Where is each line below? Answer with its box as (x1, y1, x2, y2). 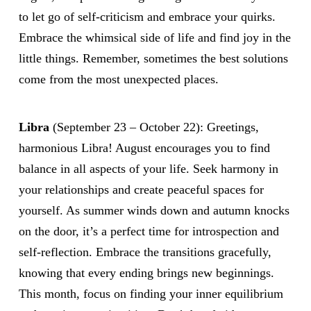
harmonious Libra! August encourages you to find (18, 140, 270, 155)
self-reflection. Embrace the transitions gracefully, (18, 244, 271, 259)
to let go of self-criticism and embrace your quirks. (18, 9, 276, 24)
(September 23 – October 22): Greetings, (49, 119, 259, 134)
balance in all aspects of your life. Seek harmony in (18, 161, 278, 176)
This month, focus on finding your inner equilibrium (18, 286, 283, 301)
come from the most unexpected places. (18, 72, 219, 86)
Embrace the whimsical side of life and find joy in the (18, 30, 291, 44)
